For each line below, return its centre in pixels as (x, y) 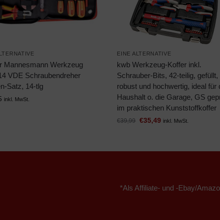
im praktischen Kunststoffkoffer (167, 108)
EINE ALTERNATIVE (144, 54)
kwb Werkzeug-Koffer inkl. (159, 65)
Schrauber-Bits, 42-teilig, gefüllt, (168, 76)
